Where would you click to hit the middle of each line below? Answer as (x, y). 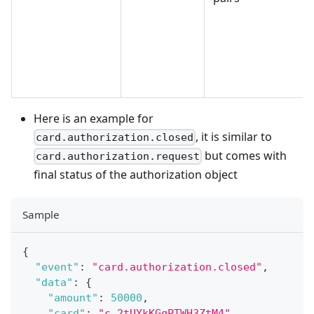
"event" (57, 267)
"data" (54, 283)
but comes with (245, 156)
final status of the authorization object (136, 175)
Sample (41, 215)
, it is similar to (234, 136)
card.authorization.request (118, 157)
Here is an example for (94, 118)
